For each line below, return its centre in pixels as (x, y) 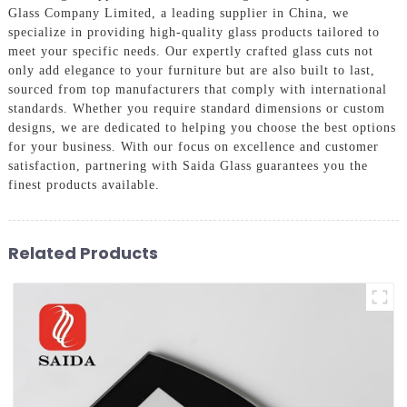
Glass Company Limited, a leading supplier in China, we (178, 13)
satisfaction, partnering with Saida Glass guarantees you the (188, 165)
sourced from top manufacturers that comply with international (197, 89)
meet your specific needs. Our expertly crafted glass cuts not (190, 51)
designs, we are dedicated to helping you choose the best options (202, 127)
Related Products (83, 253)
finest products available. (84, 184)
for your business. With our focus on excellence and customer (193, 146)
